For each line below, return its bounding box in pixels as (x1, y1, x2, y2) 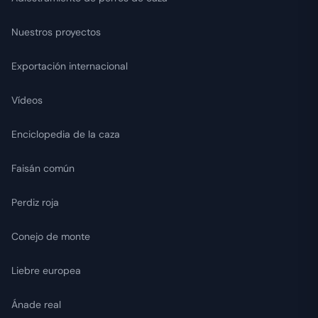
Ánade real (11, 298, 61, 312)
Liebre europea (11, 264, 81, 278)
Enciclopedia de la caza (11, 128, 120, 141)
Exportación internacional (11, 60, 128, 73)
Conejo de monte (11, 230, 90, 243)
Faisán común (11, 162, 75, 175)
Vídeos (11, 94, 43, 107)
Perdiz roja (11, 196, 59, 209)
